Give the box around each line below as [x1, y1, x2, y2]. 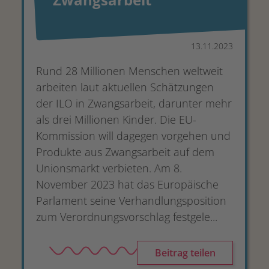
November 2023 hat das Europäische [36, 177, 219, 192]
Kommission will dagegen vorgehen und [36, 128, 231, 143]
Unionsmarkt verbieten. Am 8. [36, 161, 182, 175]
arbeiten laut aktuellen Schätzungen [36, 80, 214, 94]
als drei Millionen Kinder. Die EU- [36, 112, 196, 127]
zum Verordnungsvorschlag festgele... [36, 210, 217, 224]
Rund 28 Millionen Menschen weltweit [36, 64, 223, 78]
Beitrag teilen [154, 246, 216, 259]
